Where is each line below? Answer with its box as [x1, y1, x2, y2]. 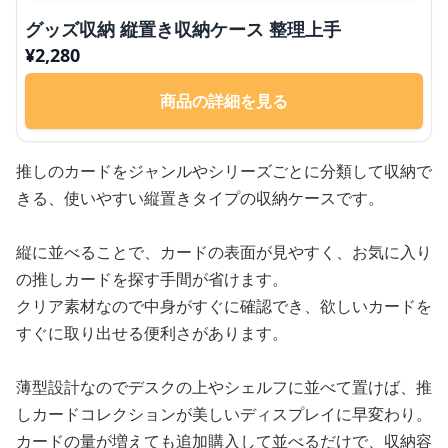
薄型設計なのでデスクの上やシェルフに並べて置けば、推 [16, 375, 432, 398]
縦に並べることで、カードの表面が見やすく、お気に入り [16, 240, 432, 263]
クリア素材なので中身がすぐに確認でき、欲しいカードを [16, 294, 432, 317]
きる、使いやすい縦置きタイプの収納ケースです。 [16, 186, 384, 209]
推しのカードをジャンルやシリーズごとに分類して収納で [16, 159, 432, 182]
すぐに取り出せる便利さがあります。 [16, 321, 288, 344]
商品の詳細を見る [160, 89, 288, 112]
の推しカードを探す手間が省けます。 [16, 267, 288, 290]
